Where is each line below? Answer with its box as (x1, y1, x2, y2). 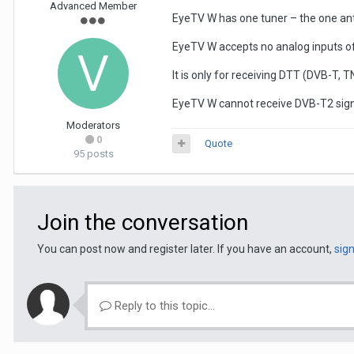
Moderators (66, 119, 120, 131)
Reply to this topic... (111, 299, 215, 313)
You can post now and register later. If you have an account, (37, 243, 334, 255)
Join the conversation (37, 209, 248, 235)
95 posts (73, 148, 114, 160)
